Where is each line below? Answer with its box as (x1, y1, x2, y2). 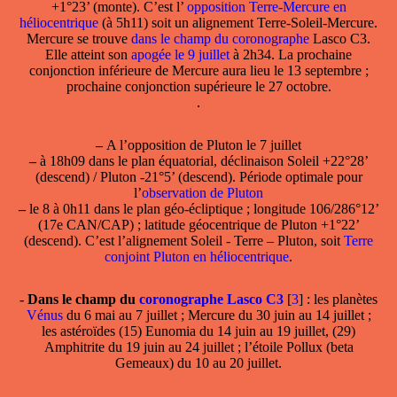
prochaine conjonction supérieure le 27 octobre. (66, 78, 331, 94)
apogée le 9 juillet (131, 46, 230, 62)
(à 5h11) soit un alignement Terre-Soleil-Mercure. (98, 14, 378, 30)
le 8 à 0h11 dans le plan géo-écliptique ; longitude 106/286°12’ (25, 200, 379, 216)
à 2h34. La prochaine (230, 46, 352, 62)
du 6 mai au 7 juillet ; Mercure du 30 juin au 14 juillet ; (62, 307, 371, 323)
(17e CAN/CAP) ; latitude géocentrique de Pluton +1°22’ (37, 216, 360, 232)
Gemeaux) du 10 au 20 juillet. (115, 354, 282, 370)
